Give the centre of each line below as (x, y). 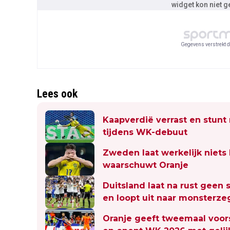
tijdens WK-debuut (145, 132)
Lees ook (57, 93)
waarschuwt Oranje (146, 165)
